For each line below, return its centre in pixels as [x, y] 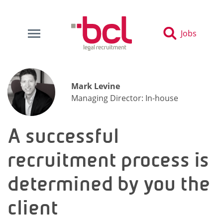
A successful [63, 136]
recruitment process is [108, 160]
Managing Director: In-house [125, 98]
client [33, 208]
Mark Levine [96, 86]
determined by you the [109, 184]
